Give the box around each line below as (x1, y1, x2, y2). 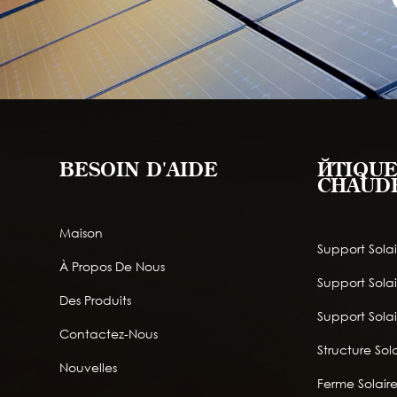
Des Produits (59, 292, 132, 309)
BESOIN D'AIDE (59, 158, 219, 182)
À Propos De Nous (59, 258, 166, 276)
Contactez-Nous (59, 325, 159, 343)
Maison (59, 224, 104, 242)
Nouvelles (59, 359, 118, 377)
